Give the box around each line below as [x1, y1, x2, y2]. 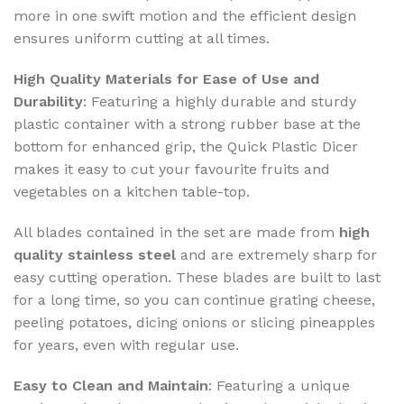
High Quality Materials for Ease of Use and [14, 70, 319, 88]
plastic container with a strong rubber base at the [14, 115, 361, 133]
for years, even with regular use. [14, 336, 239, 354]
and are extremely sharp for [176, 246, 377, 264]
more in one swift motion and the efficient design [14, 7, 356, 25]
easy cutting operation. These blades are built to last [14, 269, 381, 287]
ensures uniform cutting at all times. [14, 30, 270, 48]
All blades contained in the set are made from [14, 224, 339, 242]
